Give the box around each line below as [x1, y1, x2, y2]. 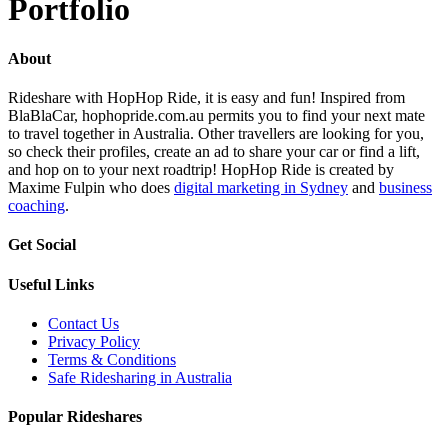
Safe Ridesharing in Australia [48, 368, 232, 386]
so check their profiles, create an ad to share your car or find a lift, [8, 143, 420, 161]
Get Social [8, 236, 76, 254]
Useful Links [8, 275, 94, 293]
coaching [8, 197, 65, 215]
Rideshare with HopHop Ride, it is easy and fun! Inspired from [8, 89, 405, 107]
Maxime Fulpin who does [8, 179, 174, 197]
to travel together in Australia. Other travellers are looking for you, [8, 125, 424, 143]
